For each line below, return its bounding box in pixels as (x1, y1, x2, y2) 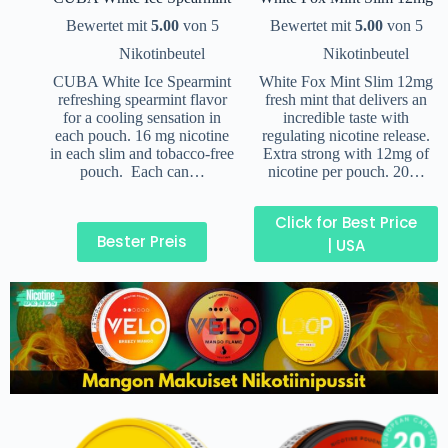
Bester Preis (97, 231, 187, 253)
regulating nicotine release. (262, 126, 430, 144)
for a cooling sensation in (63, 108, 221, 126)
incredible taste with (283, 108, 409, 126)
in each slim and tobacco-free (50, 144, 234, 162)
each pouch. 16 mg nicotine (55, 126, 229, 144)
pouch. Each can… (79, 162, 205, 180)
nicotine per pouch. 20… (267, 162, 425, 180)
